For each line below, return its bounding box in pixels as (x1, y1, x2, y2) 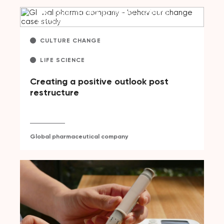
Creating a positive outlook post (30, 75, 168, 87)
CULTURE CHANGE (40, 36, 101, 44)
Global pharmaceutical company (30, 132, 128, 140)
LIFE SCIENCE (40, 56, 85, 63)
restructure (30, 86, 79, 98)
